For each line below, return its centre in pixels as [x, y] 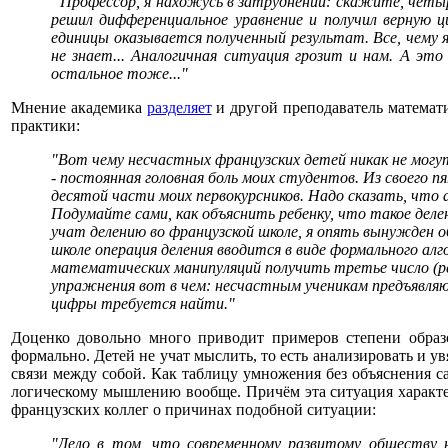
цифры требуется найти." [143, 303]
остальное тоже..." [119, 73]
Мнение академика [79, 107]
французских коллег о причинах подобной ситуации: [193, 409]
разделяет [179, 107]
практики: [45, 125]
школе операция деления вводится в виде [190, 249]
